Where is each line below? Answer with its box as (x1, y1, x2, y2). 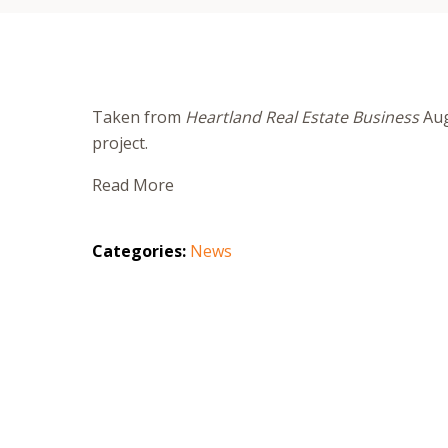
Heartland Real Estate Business (185, 106, 419, 129)
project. (92, 132, 148, 155)
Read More (92, 174, 174, 197)
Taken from (92, 106, 185, 129)
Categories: (92, 240, 186, 263)
